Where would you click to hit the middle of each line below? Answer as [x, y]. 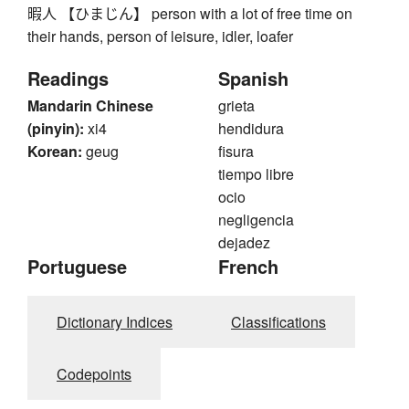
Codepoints [94, 374]
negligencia [256, 220]
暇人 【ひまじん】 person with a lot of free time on [190, 14]
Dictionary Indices [115, 322]
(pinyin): [56, 129]
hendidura [251, 129]
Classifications [278, 322]
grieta [236, 106]
